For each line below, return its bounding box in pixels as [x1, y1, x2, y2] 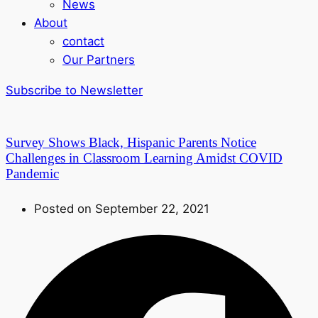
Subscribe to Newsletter [6, 82, 143, 97]
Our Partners [62, 52, 135, 67]
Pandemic [6, 166, 59, 182]
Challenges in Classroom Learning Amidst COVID [6, 150, 283, 166]
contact [62, 33, 104, 48]
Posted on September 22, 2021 [34, 202, 209, 216]
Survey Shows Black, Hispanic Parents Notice [6, 135, 256, 150]
